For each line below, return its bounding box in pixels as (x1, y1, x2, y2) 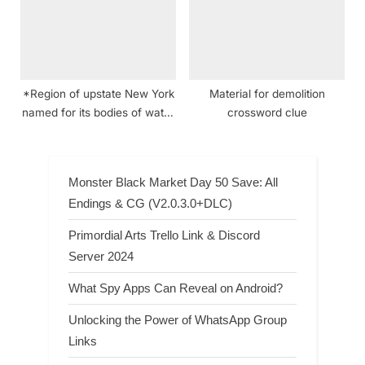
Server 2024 (68, 248, 134, 263)
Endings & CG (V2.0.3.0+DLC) (68, 196, 232, 210)
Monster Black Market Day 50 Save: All (68, 174, 278, 189)
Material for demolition (209, 87, 325, 101)
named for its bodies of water (22, 106, 174, 120)
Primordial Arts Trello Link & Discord (68, 227, 260, 242)
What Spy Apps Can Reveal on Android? (68, 280, 283, 295)
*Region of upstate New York (22, 87, 174, 101)
